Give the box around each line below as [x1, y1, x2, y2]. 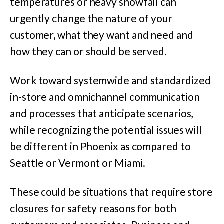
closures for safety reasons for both [10, 202, 176, 215]
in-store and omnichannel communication [10, 90, 200, 103]
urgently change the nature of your [10, 11, 172, 24]
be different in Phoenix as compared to [10, 140, 191, 153]
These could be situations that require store [10, 185, 213, 198]
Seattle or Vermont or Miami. [10, 156, 145, 169]
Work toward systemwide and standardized [10, 74, 211, 87]
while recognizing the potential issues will [10, 123, 202, 136]
